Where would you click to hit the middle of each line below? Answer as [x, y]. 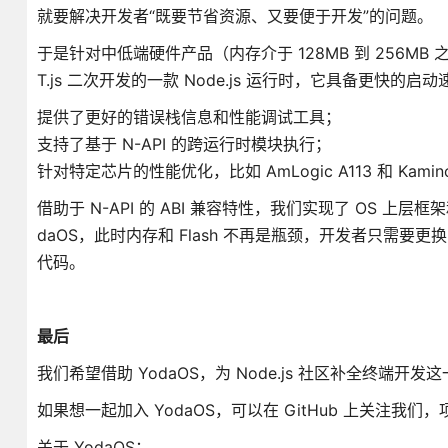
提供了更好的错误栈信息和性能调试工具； [188, 117]
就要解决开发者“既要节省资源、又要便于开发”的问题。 [234, 16]
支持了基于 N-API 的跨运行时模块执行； [183, 144]
